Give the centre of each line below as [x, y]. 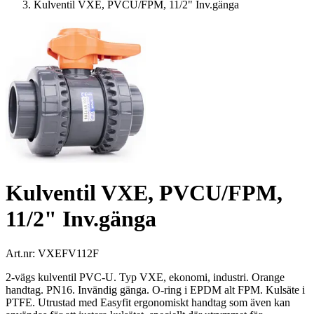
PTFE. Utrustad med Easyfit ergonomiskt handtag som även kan [148, 302]
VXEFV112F [68, 253]
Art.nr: [22, 253]
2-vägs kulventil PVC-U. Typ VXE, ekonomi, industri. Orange [145, 277]
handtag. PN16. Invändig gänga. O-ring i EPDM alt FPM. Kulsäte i [155, 289]
